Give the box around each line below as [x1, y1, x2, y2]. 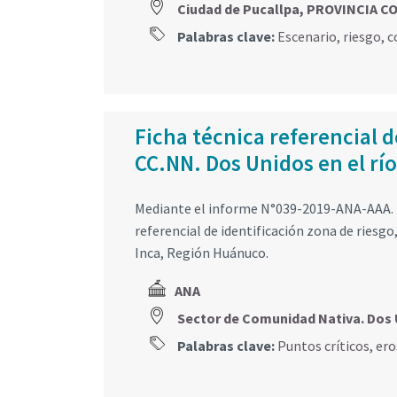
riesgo [343, 27, 381, 46]
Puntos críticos [277, 336, 370, 354]
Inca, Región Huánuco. [135, 243, 269, 261]
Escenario [277, 27, 337, 46]
